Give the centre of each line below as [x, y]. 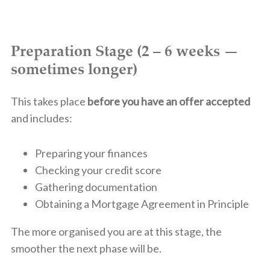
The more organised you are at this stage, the [116, 231]
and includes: [41, 118]
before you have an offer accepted [168, 101]
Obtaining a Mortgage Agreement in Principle [142, 203]
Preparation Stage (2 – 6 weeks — [124, 50]
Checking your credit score [98, 170]
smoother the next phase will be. [86, 248]
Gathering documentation [96, 187]
